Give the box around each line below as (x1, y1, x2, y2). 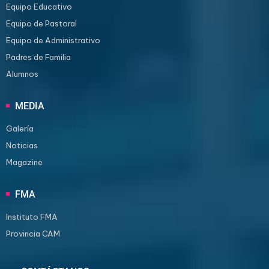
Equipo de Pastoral (6, 19, 77, 28)
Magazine (6, 157, 43, 167)
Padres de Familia (6, 52, 71, 62)
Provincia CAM (6, 229, 60, 238)
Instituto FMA (6, 212, 58, 222)
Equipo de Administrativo (6, 35, 100, 45)
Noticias (6, 141, 38, 150)
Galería (6, 124, 34, 133)
